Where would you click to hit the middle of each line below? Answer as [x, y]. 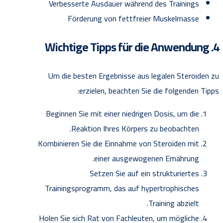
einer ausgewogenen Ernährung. [147, 159]
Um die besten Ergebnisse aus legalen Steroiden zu [134, 76]
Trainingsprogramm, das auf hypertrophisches [122, 188]
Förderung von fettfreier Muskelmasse [133, 19]
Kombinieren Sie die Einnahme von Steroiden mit [118, 144]
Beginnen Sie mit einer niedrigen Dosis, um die [122, 114]
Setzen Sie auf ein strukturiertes [144, 173]
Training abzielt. [174, 203]
